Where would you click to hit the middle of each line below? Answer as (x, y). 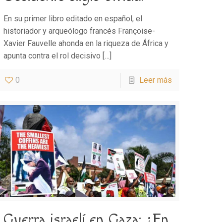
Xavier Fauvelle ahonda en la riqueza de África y (86, 43)
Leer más (155, 80)
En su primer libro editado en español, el (73, 18)
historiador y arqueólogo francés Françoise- (80, 31)
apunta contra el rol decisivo (52, 55)
